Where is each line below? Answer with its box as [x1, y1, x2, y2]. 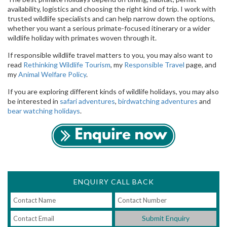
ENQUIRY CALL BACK [73, 177, 154, 186]
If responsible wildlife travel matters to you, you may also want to [8, 51, 213, 60]
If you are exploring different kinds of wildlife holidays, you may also [8, 87, 219, 96]
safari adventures [60, 97, 115, 106]
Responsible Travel [124, 60, 184, 69]
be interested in [8, 97, 60, 106]
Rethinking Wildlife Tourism [23, 60, 110, 69]
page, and [184, 60, 216, 69]
